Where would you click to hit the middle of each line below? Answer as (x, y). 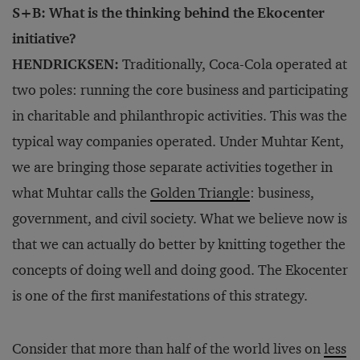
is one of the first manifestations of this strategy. (160, 296)
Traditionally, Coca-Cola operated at (233, 65)
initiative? (44, 39)
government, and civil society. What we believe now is (180, 219)
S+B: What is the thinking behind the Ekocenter (168, 13)
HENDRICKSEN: (65, 65)
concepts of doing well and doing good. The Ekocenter (180, 270)
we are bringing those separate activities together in (172, 168)
